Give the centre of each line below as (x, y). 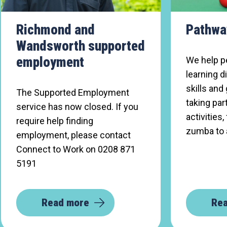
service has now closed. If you (77, 107)
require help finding (55, 121)
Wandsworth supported (81, 46)
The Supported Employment (73, 92)
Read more (65, 203)
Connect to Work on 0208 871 (76, 149)
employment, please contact (73, 135)
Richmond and (55, 30)
